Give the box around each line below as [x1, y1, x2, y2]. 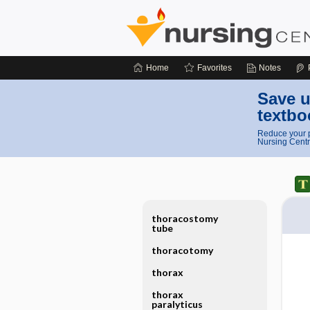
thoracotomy [151, 244, 213, 256]
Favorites [197, 63, 232, 73]
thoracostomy [151, 212, 218, 224]
